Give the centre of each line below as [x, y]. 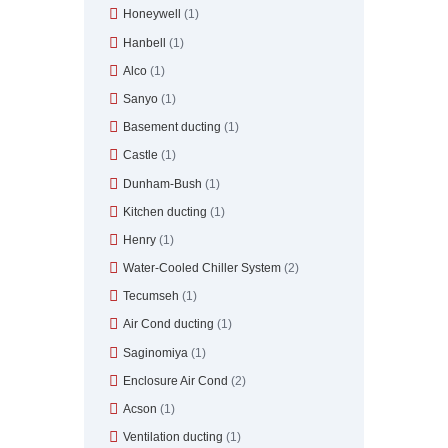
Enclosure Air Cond [175, 380]
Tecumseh [151, 296]
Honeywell [152, 14]
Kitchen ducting [165, 211]
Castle [140, 155]
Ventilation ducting [173, 437]
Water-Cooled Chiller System [202, 268]
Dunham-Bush [162, 183]
